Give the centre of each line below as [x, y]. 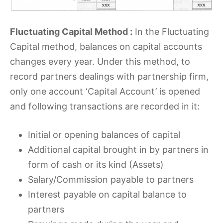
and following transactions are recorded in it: [105, 106]
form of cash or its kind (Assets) [96, 164]
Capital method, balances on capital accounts [106, 46]
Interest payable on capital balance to [107, 194]
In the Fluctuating [171, 31]
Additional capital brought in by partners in [118, 149]
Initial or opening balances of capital [104, 134]
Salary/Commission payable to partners [111, 179]
